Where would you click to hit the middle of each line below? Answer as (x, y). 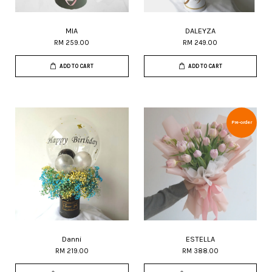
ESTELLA (200, 239)
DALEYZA (200, 31)
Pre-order (242, 123)
